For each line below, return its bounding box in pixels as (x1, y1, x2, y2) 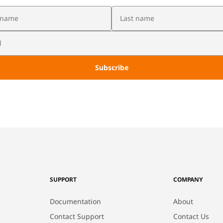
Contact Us (173, 212, 209, 221)
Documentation (50, 197, 101, 206)
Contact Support (50, 212, 104, 221)
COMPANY (173, 175, 203, 184)
